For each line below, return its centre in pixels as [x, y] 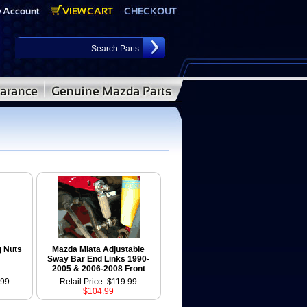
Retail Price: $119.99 [98, 282]
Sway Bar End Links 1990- [98, 259]
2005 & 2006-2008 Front [98, 269]
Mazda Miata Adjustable [98, 249]
